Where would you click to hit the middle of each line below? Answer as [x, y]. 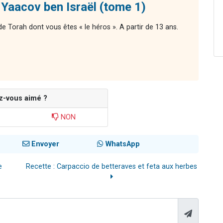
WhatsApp [121, 144]
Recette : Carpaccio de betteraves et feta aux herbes [111, 167]
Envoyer [45, 144]
